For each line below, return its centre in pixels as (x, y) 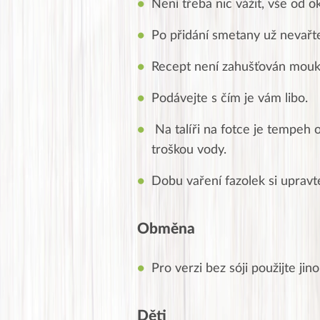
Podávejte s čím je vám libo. (230, 99)
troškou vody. (189, 150)
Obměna (166, 229)
